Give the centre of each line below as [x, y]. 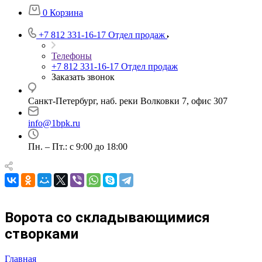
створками [42, 234]
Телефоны [72, 56]
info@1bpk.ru [54, 123]
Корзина [66, 13]
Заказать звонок [83, 77]
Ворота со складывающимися [107, 217]
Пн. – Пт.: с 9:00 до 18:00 [78, 146]
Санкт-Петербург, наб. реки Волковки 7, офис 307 [128, 101]
